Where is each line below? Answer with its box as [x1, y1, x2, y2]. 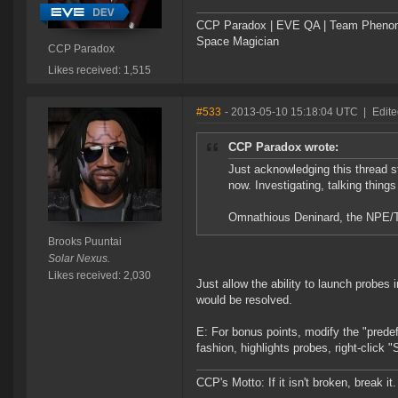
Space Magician [196, 35, 279, 49]
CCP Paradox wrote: [228, 140, 338, 155]
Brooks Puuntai [47, 235, 122, 249]
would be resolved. [196, 293, 292, 307]
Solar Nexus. [47, 252, 110, 266]
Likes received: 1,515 [47, 64, 151, 77]
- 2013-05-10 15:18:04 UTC [225, 106, 358, 119]
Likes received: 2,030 [47, 269, 151, 283]
